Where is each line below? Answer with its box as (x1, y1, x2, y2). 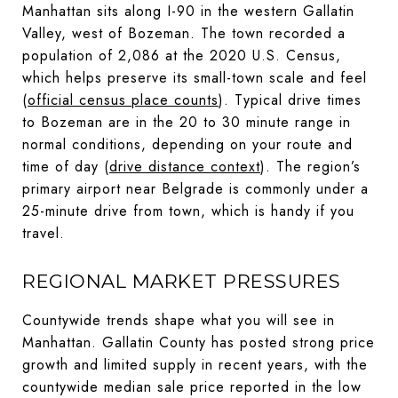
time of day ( (22, 155, 109, 177)
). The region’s (260, 155, 361, 177)
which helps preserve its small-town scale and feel (22, 67, 367, 88)
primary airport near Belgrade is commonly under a (22, 178, 369, 199)
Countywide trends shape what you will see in (22, 309, 335, 330)
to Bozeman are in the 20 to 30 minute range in (22, 111, 351, 132)
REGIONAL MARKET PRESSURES (22, 269, 341, 292)
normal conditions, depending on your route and (22, 133, 353, 155)
